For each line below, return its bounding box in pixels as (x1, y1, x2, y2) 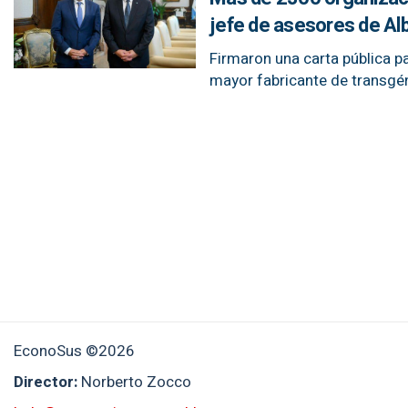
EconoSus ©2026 (14, 340, 135, 362)
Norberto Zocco (81, 371, 191, 393)
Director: (14, 371, 81, 393)
